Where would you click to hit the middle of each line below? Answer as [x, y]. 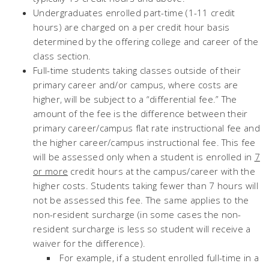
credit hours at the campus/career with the [162, 171]
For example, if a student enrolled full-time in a [158, 258]
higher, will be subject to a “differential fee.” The [135, 99]
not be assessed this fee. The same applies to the [141, 200]
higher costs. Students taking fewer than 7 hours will [146, 186]
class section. [62, 56]
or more [51, 171]
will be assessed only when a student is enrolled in [144, 157]
